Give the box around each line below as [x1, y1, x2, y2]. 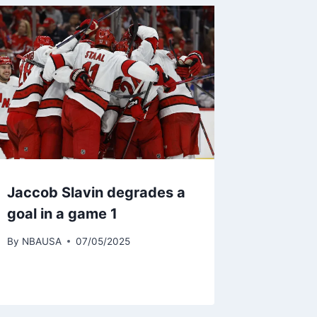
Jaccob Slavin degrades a [7, 183, 186, 201]
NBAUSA [21, 235, 62, 247]
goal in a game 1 [7, 204, 118, 222]
